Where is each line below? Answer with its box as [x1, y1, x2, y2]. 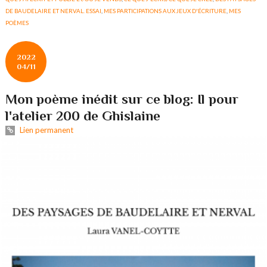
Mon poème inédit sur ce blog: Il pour [5, 91, 239, 107]
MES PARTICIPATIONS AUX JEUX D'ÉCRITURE [104, 7, 227, 15]
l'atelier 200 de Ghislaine [5, 108, 161, 124]
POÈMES [5, 19, 29, 27]
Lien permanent [17, 125, 73, 135]
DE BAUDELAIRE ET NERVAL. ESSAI [5, 7, 102, 15]
